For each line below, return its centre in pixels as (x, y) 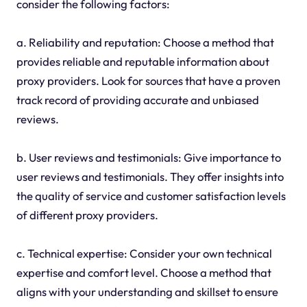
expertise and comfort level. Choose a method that (144, 272)
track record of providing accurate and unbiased (137, 99)
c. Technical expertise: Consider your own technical (144, 253)
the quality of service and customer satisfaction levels (151, 195)
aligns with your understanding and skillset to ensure (147, 291)
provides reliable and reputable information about (143, 61)
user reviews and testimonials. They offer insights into (150, 176)
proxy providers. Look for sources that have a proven (148, 80)
